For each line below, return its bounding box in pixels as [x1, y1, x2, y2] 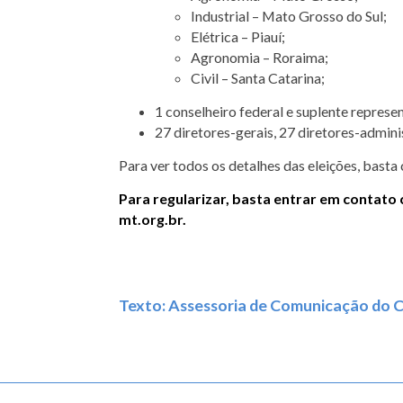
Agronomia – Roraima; [191, 48, 328, 66]
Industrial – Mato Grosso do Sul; [191, 6, 387, 24]
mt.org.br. [119, 210, 186, 228]
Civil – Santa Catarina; [191, 68, 325, 86]
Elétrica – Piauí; [191, 27, 285, 45]
